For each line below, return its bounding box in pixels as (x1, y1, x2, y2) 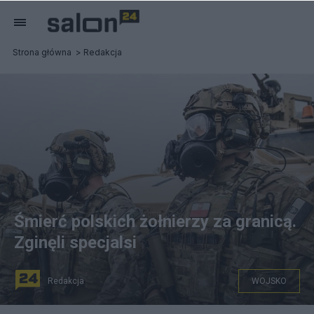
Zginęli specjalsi (14, 233, 137, 252)
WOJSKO (252, 276, 287, 286)
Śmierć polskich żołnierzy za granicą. (14, 212, 296, 231)
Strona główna (13, 47, 71, 57)
